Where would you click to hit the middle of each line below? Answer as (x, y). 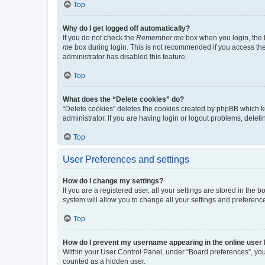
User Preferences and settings (126, 159)
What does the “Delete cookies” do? (123, 99)
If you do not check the (99, 38)
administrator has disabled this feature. (125, 56)
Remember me (160, 38)
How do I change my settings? (113, 181)
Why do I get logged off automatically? (126, 28)
